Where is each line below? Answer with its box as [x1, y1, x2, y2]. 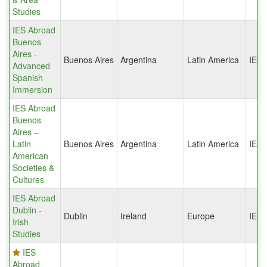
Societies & [13, 162, 54, 174]
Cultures [13, 173, 44, 186]
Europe [187, 210, 215, 222]
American [13, 150, 48, 162]
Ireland [120, 210, 147, 222]
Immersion [13, 83, 52, 96]
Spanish [13, 72, 43, 84]
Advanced [13, 60, 50, 72]
